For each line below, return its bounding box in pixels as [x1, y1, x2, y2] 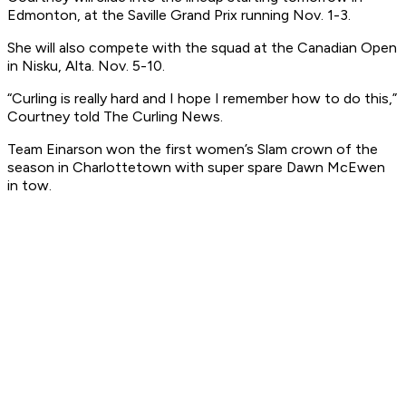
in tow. [7, 177, 52, 195]
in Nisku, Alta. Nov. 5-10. [7, 57, 165, 75]
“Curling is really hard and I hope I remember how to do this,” [7, 90, 397, 108]
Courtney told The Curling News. [7, 108, 223, 126]
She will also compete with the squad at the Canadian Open [7, 39, 397, 57]
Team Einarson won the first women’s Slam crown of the [7, 140, 378, 159]
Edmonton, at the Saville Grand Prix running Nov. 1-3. [7, 6, 351, 24]
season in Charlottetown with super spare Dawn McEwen [7, 159, 385, 177]
